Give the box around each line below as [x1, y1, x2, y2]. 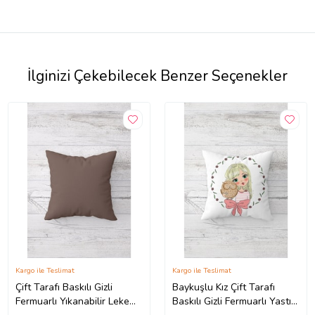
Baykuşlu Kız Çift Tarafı [172, 280, 275, 294]
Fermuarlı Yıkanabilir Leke [15, 294, 129, 308]
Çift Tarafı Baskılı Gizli [15, 280, 112, 294]
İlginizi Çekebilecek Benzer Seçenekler [27, 65, 288, 86]
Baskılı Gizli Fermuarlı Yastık [172, 294, 296, 308]
